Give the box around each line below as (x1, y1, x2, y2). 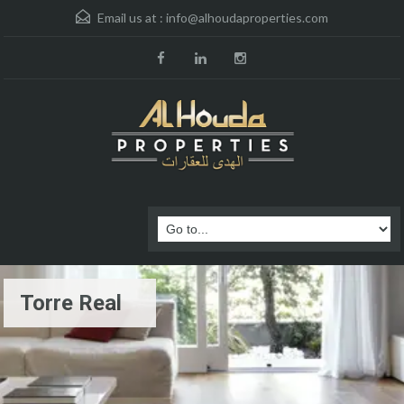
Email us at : (95, 10, 166, 25)
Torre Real (20, 290, 122, 317)
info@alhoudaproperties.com (166, 10, 328, 25)
